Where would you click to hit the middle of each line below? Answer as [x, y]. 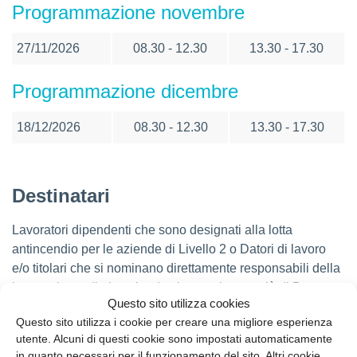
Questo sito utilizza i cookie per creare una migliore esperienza [174, 322]
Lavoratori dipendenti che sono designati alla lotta [152, 229]
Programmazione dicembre [125, 91]
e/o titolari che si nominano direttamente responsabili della [176, 268]
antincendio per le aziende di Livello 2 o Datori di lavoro [169, 249]
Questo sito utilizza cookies [178, 303]
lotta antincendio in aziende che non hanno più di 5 [156, 287]
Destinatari [61, 195]
